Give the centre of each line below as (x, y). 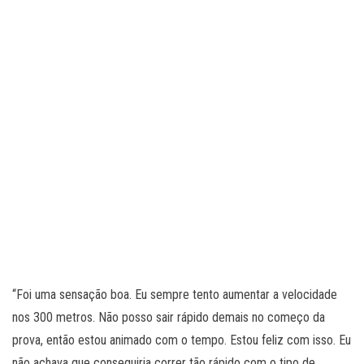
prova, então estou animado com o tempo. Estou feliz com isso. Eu (182, 340)
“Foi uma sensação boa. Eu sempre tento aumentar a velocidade (175, 295)
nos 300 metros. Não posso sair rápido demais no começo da (169, 318)
